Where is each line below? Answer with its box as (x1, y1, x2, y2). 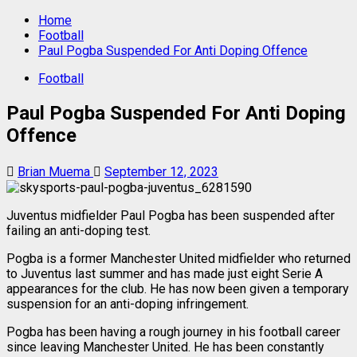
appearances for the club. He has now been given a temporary (6, 280, 349, 296)
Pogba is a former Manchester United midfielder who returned (6, 250, 351, 266)
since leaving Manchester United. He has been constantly (6, 339, 324, 355)
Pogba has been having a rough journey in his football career (6, 324, 340, 339)
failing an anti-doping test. (6, 222, 151, 238)
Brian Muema (18, 163, 93, 179)
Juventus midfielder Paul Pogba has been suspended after (6, 207, 335, 223)
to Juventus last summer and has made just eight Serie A (6, 265, 323, 281)
